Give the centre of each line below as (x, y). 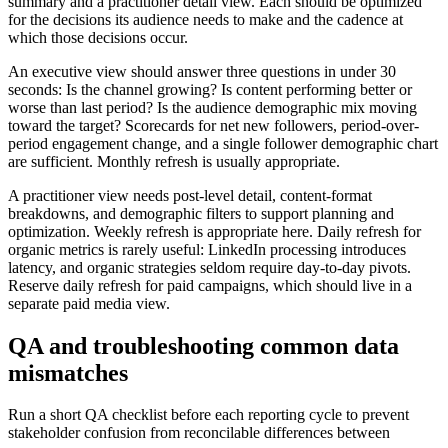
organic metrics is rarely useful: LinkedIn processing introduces (207, 249)
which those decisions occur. (98, 37)
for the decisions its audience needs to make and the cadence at (205, 19)
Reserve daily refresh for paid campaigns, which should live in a (210, 285)
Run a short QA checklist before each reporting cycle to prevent (208, 415)
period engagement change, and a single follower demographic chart (223, 143)
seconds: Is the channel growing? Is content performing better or (210, 89)
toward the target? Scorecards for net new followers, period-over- (213, 125)
